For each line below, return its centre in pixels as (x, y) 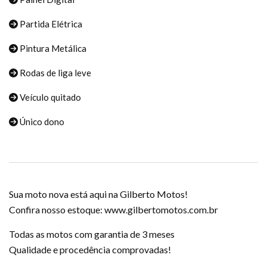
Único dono (41, 121)
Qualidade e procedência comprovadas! (90, 249)
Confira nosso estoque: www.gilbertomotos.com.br (114, 209)
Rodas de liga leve (55, 72)
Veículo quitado (49, 97)
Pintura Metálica (52, 48)
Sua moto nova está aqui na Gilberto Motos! (98, 194)
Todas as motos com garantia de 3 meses (92, 234)
